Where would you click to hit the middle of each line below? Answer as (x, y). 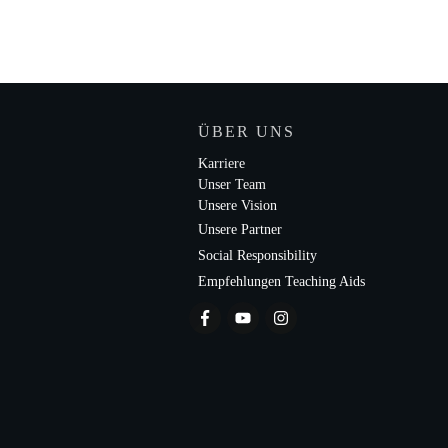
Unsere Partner (240, 229)
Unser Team (232, 184)
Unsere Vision (238, 205)
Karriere (222, 163)
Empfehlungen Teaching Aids (282, 281)
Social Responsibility (258, 255)
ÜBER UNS (247, 131)
